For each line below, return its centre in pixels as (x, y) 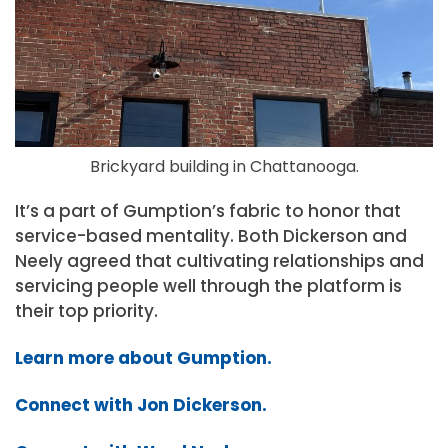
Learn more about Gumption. (143, 358)
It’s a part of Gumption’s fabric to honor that (208, 210)
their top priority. (86, 310)
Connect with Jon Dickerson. (141, 405)
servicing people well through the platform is (208, 285)
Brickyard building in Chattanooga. (224, 167)
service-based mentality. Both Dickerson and (211, 235)
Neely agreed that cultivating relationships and (219, 260)
